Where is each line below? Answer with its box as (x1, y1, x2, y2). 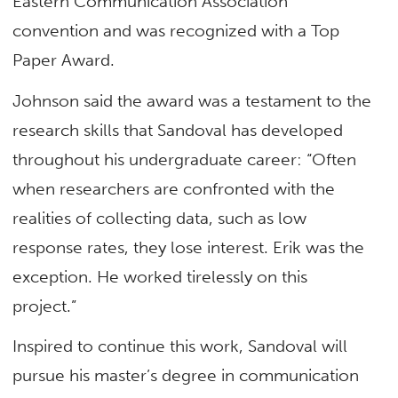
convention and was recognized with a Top (12, 20, 340, 42)
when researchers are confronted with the (12, 178, 336, 199)
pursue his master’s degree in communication (12, 364, 360, 386)
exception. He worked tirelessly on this (12, 266, 308, 287)
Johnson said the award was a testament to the (12, 90, 372, 111)
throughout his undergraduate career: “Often (12, 148, 357, 170)
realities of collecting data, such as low (12, 207, 307, 228)
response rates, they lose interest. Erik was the (12, 236, 365, 258)
